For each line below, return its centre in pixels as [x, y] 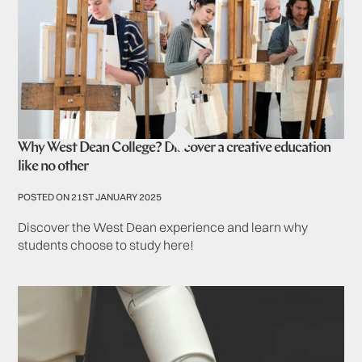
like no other [53, 167]
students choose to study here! [106, 245]
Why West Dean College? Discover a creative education [175, 149]
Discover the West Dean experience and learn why [163, 227]
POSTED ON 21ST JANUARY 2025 [90, 197]
